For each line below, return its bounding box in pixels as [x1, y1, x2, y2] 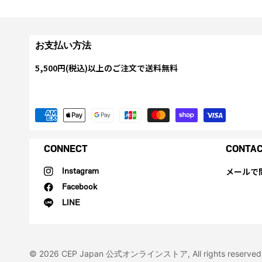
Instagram [62, 166, 99, 176]
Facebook [62, 182, 97, 192]
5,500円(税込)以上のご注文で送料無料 [35, 62, 178, 74]
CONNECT [44, 143, 88, 154]
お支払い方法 [35, 40, 91, 51]
